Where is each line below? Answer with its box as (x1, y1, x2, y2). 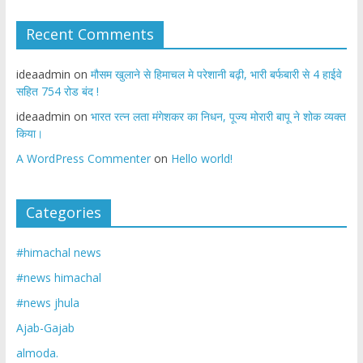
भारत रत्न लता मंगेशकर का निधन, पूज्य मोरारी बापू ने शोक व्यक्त (90, 109, 346, 125)
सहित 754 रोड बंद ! (15, 83, 99, 100)
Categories (25, 203, 101, 223)
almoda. (15, 345, 58, 361)
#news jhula (15, 295, 79, 311)
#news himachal (15, 270, 101, 286)
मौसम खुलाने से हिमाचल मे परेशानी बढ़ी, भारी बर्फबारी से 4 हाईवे (90, 66, 342, 83)
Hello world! (170, 151, 233, 167)
